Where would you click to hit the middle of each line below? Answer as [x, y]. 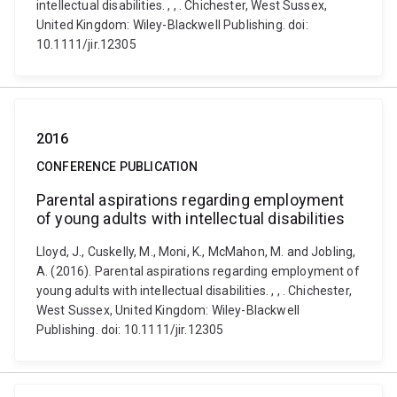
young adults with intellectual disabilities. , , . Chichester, [194, 291]
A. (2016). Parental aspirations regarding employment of [198, 271]
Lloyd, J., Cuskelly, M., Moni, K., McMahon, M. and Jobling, [196, 252]
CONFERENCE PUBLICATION [117, 167]
